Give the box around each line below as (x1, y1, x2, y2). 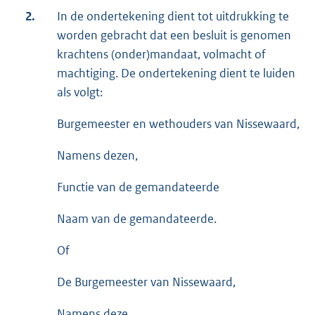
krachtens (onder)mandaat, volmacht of (57, 46, 266, 62)
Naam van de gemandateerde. (57, 210, 217, 226)
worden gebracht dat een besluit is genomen (57, 27, 291, 43)
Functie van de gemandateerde (57, 179, 219, 195)
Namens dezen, (57, 147, 138, 163)
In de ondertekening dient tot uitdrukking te (57, 8, 289, 24)
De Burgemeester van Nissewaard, (57, 274, 236, 290)
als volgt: (57, 84, 103, 100)
